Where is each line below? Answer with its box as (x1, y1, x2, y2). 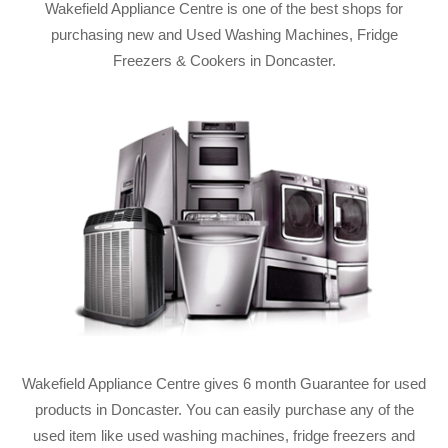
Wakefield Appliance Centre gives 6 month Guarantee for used (22, 375, 426, 392)
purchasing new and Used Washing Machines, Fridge (50, 26, 398, 43)
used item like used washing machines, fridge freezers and (33, 427, 415, 444)
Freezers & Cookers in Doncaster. (112, 52, 336, 69)
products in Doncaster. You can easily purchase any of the (34, 401, 414, 418)
